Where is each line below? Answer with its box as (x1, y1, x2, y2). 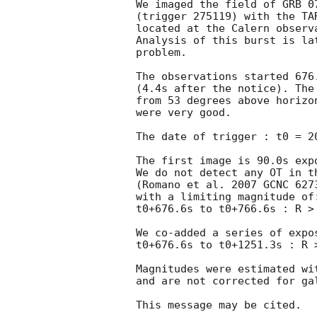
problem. (136, 46, 187, 59)
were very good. (136, 106, 231, 120)
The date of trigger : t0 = (136, 130, 308, 144)
